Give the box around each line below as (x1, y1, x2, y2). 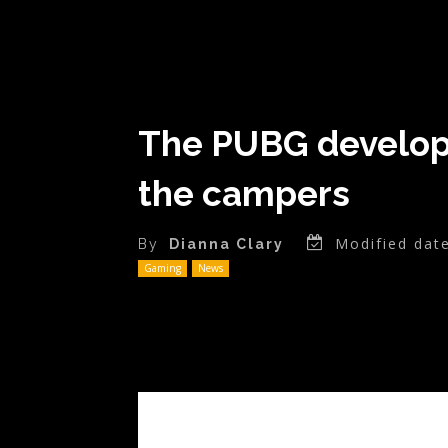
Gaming (144, 261, 181, 275)
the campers (138, 172, 350, 214)
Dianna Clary (169, 236, 284, 253)
